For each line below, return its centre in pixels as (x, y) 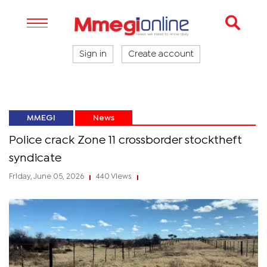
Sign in (93, 54)
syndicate (35, 158)
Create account (161, 54)
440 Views (114, 177)
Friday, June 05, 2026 (47, 177)
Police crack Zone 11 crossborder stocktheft (125, 140)
